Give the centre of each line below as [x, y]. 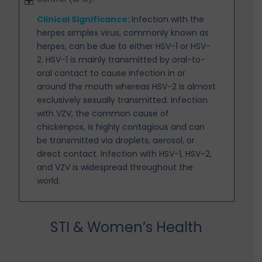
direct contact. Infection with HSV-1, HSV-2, [125, 154]
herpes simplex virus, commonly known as [123, 32]
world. [49, 180]
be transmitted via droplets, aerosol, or [116, 140]
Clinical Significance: [85, 19]
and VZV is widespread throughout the [115, 167]
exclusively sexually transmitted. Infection [123, 100]
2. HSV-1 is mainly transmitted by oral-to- [121, 59]
